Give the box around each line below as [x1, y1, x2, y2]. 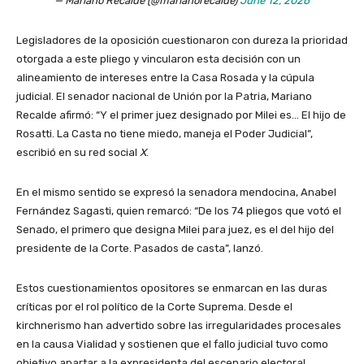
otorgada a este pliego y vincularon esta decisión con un [16, 53, 301, 66]
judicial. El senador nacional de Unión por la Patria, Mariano [16, 90, 312, 103]
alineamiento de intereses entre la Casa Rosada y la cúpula [16, 71, 314, 84]
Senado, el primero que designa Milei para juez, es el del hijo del [16, 223, 334, 236]
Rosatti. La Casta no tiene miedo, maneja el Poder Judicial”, [16, 128, 313, 141]
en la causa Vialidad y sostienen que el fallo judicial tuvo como [16, 338, 328, 351]
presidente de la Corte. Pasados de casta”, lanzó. [16, 242, 263, 255]
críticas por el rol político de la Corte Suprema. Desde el [16, 301, 292, 314]
